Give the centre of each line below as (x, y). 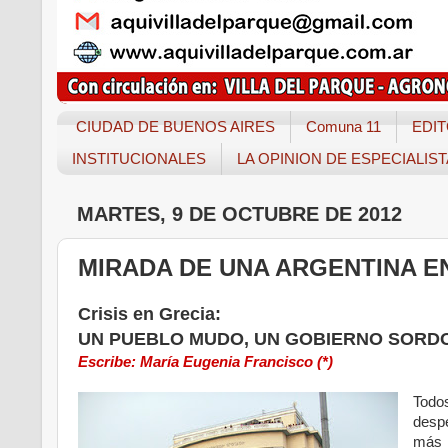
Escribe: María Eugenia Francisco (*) (205, 362)
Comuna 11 (343, 127)
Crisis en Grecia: (152, 314)
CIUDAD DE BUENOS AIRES (175, 127)
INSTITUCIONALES (139, 159)
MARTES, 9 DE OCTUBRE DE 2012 (239, 213)
